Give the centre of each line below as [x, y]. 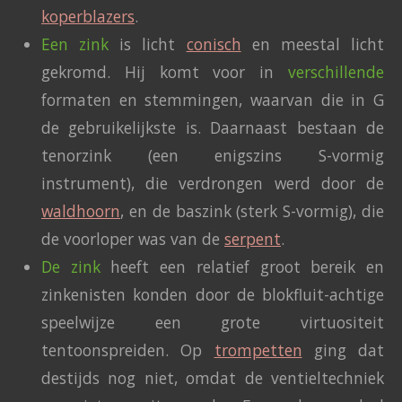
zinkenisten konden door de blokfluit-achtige [213, 295]
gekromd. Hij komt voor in [165, 72]
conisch [214, 44]
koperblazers [88, 17]
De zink [71, 267]
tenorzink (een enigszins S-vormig [213, 156]
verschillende [336, 72]
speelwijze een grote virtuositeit [213, 323]
